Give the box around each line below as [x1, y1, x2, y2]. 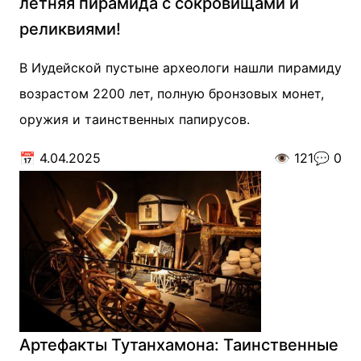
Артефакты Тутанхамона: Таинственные [19, 335, 338, 355]
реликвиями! [19, 19, 121, 39]
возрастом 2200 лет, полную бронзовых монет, [19, 85, 324, 102]
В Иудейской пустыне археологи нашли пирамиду [19, 60, 342, 76]
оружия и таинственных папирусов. [19, 111, 250, 127]
